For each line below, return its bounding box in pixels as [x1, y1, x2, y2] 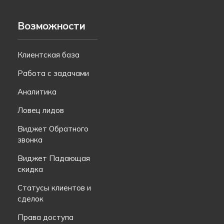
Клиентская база [17, 49, 79, 59]
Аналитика [17, 86, 56, 96]
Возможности [17, 19, 85, 32]
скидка [17, 164, 43, 174]
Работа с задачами [17, 68, 89, 78]
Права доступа [17, 212, 73, 222]
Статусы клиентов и [17, 182, 91, 192]
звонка [17, 134, 42, 144]
